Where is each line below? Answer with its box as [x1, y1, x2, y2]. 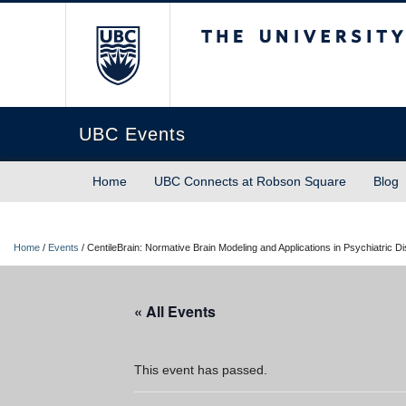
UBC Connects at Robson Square [154, 174, 346, 188]
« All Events [134, 301, 216, 322]
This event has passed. [134, 362, 267, 377]
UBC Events [79, 124, 186, 144]
